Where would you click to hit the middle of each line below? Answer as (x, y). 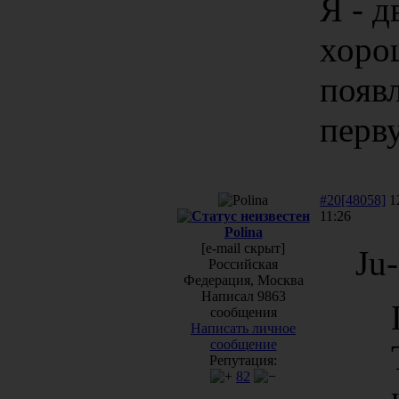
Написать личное (243, 328)
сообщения (243, 312)
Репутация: (243, 360)
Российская (243, 264)
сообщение (243, 344)
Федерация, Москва (243, 280)
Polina (243, 232)
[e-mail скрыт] (243, 248)
